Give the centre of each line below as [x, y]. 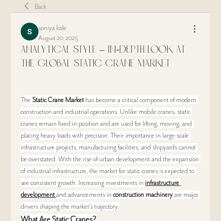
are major [186, 195]
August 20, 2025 [58, 38]
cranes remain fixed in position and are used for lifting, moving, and [107, 124]
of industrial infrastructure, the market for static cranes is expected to [108, 171]
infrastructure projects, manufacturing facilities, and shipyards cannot [109, 147]
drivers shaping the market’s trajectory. [70, 207]
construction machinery [143, 195]
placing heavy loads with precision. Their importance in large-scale [105, 136]
